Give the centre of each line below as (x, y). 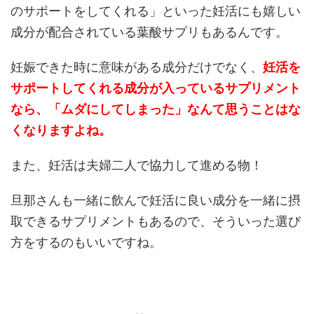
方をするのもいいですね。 (86, 242)
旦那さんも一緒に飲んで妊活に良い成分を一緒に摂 (156, 200)
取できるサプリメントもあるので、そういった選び (156, 221)
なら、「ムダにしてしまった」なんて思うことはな (156, 109)
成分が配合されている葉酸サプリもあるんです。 (149, 32)
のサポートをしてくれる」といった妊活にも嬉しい (156, 11)
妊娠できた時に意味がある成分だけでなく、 (137, 67)
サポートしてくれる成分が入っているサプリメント (156, 88)
